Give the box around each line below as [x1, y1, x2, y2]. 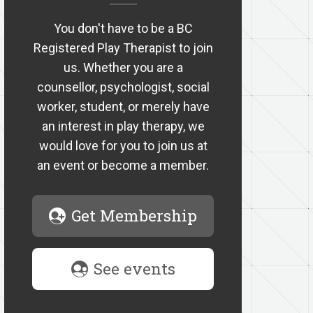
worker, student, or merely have [36, 99, 210, 114]
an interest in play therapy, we [41, 119, 205, 133]
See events [93, 259, 175, 279]
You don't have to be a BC [53, 21, 193, 36]
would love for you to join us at [38, 138, 208, 153]
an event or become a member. [37, 158, 209, 173]
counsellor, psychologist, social [36, 80, 210, 94]
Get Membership [71, 205, 197, 226]
